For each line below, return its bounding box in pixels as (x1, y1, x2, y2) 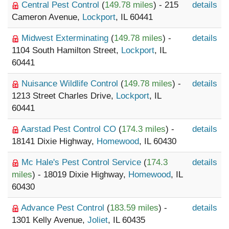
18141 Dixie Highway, (12, 136, 97, 146)
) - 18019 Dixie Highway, (32, 170, 128, 179)
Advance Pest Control (21, 203, 107, 213)
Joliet (87, 215, 108, 225)
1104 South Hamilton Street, (12, 45, 121, 55)
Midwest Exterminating (21, 33, 111, 43)
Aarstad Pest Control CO (21, 124, 119, 134)
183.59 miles (110, 203, 158, 213)
